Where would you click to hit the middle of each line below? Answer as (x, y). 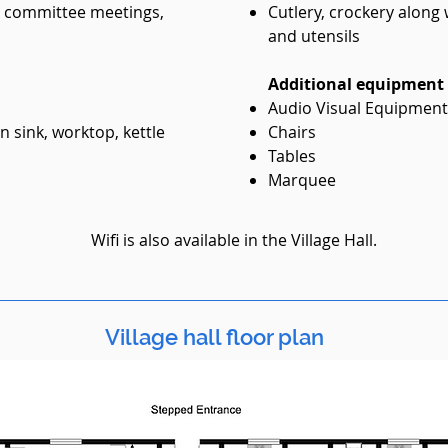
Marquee (302, 180)
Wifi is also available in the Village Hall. (234, 240)
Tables (292, 156)
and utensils (316, 36)
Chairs (292, 132)
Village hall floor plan (214, 337)
